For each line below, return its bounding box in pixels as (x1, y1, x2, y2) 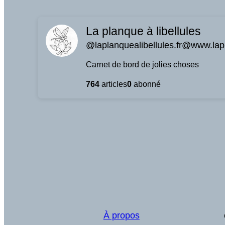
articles (99, 79, 128, 88)
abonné (132, 79, 161, 88)
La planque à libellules (86, 25, 201, 38)
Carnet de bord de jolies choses (86, 60, 199, 69)
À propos (103, 210, 140, 220)
